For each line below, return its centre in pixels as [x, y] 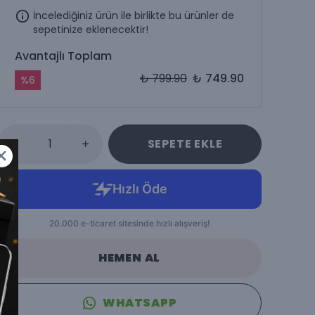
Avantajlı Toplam [63, 56]
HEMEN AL [129, 257]
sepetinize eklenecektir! [91, 29]
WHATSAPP [140, 302]
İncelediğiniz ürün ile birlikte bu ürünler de [134, 15]
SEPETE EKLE [185, 143]
